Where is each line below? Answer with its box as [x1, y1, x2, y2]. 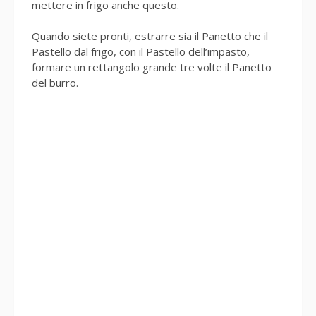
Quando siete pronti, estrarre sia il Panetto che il [32, 29, 268, 43]
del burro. [32, 75, 78, 90]
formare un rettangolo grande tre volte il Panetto [32, 60, 272, 74]
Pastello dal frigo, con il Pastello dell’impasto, [32, 44, 250, 59]
